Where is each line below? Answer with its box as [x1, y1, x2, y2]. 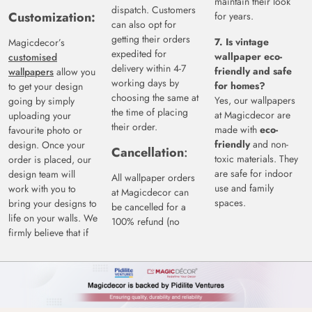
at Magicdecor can [111, 185, 189, 200]
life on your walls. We [8, 211, 97, 226]
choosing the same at [111, 91, 198, 105]
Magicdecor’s [8, 36, 65, 50]
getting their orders [111, 32, 190, 47]
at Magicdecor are [214, 108, 290, 123]
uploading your [8, 109, 71, 123]
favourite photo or [8, 123, 82, 138]
